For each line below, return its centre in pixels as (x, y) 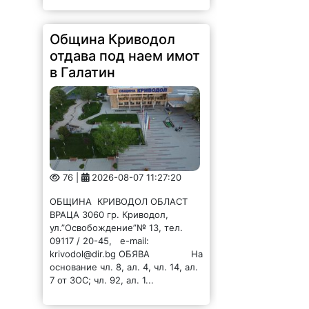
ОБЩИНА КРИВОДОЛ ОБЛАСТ (120, 202)
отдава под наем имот (125, 56)
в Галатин (83, 73)
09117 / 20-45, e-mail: (100, 241)
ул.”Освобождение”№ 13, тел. (117, 228)
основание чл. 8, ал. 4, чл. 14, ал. (124, 267)
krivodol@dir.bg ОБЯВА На (127, 254)
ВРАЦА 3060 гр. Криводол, (109, 215)
